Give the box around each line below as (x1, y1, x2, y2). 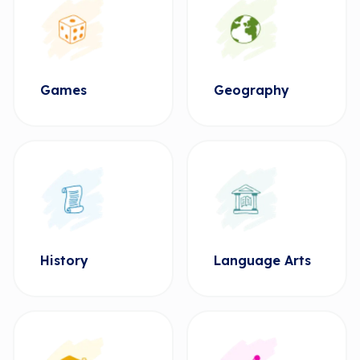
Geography (214, 82, 289, 98)
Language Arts (214, 252, 311, 268)
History (40, 252, 88, 268)
